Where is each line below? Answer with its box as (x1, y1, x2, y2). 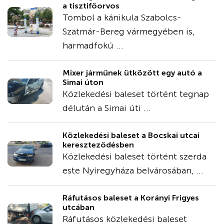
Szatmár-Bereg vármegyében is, (62, 25, 194, 37)
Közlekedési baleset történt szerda (62, 150, 206, 162)
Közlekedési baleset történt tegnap (62, 88, 209, 99)
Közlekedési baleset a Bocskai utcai (62, 130, 199, 140)
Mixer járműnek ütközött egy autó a (62, 67, 202, 77)
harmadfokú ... (62, 39, 123, 51)
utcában (62, 202, 94, 212)
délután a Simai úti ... (62, 102, 151, 113)
